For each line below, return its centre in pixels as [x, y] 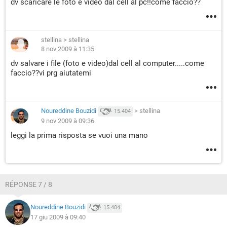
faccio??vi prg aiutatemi [51, 73]
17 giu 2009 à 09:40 [58, 217]
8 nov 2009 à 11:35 [68, 49]
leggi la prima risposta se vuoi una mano [79, 135]
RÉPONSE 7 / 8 [29, 184]
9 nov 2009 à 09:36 [68, 121]
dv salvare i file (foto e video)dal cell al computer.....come [107, 63]
